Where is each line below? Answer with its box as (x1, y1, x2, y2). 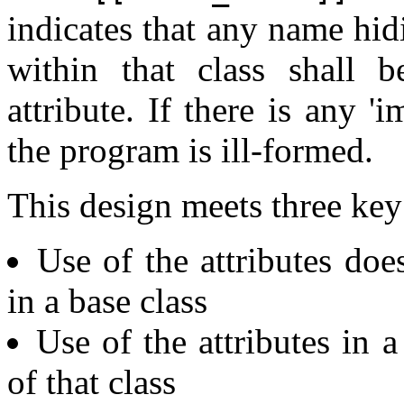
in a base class (7, 281, 207, 321)
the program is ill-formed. (7, 131, 373, 170)
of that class (7, 363, 176, 402)
